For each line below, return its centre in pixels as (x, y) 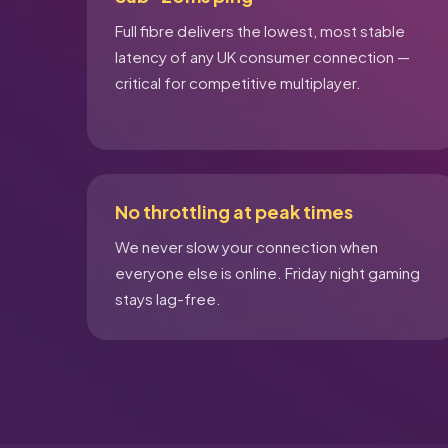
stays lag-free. (168, 298)
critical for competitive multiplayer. (238, 82)
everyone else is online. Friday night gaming (267, 272)
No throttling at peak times (234, 211)
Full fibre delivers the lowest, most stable (260, 30)
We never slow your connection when (246, 246)
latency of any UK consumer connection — (262, 56)
